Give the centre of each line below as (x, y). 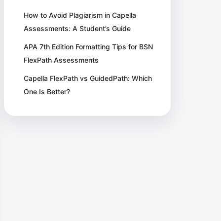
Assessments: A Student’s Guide (77, 28)
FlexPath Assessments (61, 60)
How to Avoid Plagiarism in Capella (80, 15)
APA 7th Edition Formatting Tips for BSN (89, 47)
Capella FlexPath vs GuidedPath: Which (88, 78)
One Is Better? (47, 92)
